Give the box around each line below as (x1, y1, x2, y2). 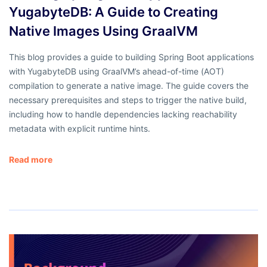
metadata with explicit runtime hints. (9, 123, 150, 133)
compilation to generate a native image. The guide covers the (9, 80, 249, 91)
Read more (9, 154, 52, 164)
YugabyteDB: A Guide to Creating (9, 4, 218, 20)
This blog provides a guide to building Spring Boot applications (9, 51, 254, 62)
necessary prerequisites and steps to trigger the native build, (9, 94, 247, 105)
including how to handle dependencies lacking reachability (9, 108, 237, 119)
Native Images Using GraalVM (9, 23, 198, 39)
